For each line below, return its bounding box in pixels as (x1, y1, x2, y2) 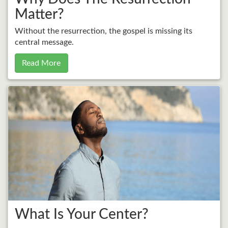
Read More (22, 59, 61, 68)
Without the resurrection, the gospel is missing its (14, 27, 192, 36)
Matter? (14, 7, 64, 21)
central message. (14, 38, 74, 47)
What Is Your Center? (14, 207, 149, 222)
